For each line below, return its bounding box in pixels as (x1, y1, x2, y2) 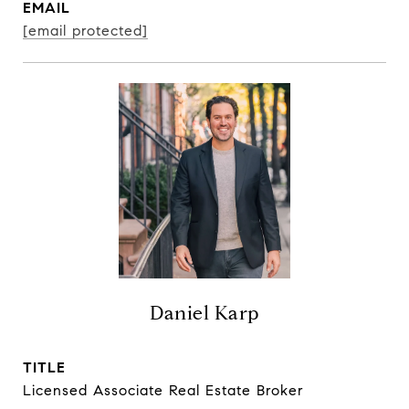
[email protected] (23, 22, 148, 39)
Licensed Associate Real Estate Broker (23, 382, 304, 399)
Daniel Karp (150, 301, 259, 325)
